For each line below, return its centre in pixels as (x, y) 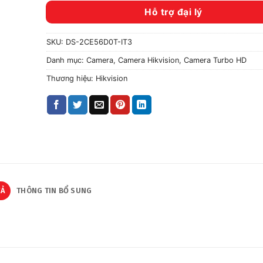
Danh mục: (66, 60)
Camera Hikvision (148, 60)
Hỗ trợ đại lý (173, 12)
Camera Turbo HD (215, 60)
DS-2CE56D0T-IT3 (99, 42)
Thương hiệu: (71, 78)
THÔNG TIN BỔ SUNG (54, 190)
